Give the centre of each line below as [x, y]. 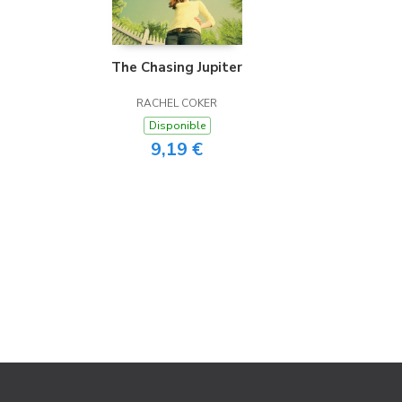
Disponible [177, 126]
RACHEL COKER [177, 103]
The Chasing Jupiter [177, 67]
